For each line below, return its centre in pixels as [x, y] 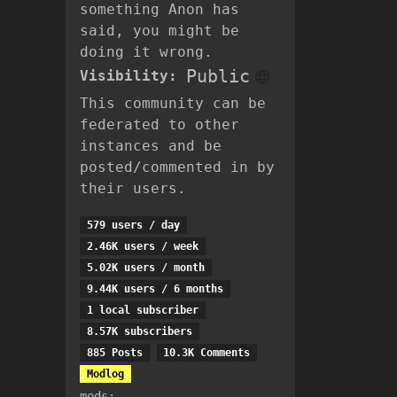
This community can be [173, 103]
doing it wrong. [146, 52]
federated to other [160, 125]
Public [218, 76]
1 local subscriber [142, 310]
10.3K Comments [207, 353]
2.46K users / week [142, 246]
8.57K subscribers [139, 331]
